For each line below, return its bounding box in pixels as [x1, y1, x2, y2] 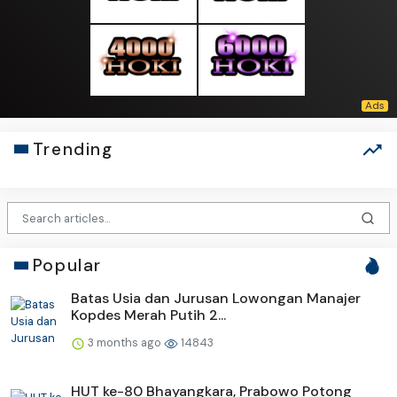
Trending [32, 137, 113, 160]
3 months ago [85, 335, 164, 351]
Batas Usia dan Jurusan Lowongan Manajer [71, 289, 361, 308]
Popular [32, 254, 102, 277]
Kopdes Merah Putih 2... [71, 306, 226, 325]
